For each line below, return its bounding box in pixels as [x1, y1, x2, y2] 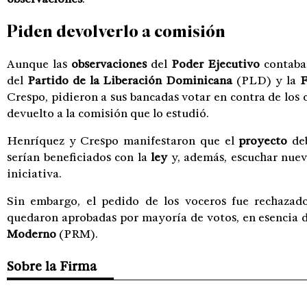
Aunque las [7, 57, 71, 71]
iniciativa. [7, 167, 62, 181]
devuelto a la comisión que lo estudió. [7, 106, 209, 121]
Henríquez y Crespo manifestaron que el [7, 134, 239, 148]
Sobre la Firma [7, 258, 97, 274]
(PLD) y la [232, 73, 300, 88]
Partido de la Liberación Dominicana [27, 73, 233, 88]
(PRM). [56, 227, 98, 241]
